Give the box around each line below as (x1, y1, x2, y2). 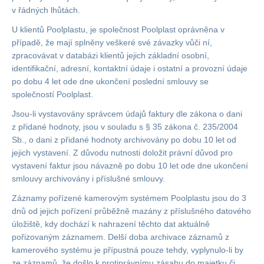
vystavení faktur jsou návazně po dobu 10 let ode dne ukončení (12, 161, 248, 170)
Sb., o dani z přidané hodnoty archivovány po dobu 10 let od (12, 135, 236, 144)
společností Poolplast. (12, 90, 93, 99)
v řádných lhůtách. (12, 5, 80, 15)
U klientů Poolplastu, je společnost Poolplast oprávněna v (12, 25, 225, 34)
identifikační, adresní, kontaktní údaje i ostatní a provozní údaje (12, 64, 247, 73)
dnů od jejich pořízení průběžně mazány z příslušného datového (12, 206, 251, 216)
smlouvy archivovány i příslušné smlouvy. (12, 174, 165, 183)
